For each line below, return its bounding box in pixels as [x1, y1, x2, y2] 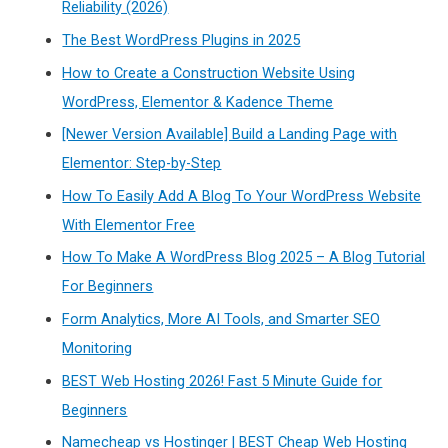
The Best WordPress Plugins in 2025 [62, 30, 301, 49]
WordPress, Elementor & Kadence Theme [62, 92, 334, 111]
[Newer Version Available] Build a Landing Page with [62, 125, 398, 144]
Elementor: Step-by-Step [62, 154, 222, 173]
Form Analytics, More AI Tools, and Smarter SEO [62, 310, 381, 329]
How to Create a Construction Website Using [62, 63, 356, 82]
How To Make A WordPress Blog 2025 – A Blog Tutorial [62, 248, 426, 267]
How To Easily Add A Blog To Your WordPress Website [62, 186, 422, 205]
